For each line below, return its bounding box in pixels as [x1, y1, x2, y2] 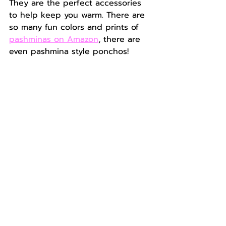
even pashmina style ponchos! [9, 45, 129, 58]
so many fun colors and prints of [9, 21, 142, 33]
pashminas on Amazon [9, 33, 98, 45]
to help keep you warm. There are [9, 9, 148, 21]
